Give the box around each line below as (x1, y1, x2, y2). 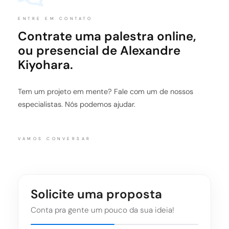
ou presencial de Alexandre (18, 42, 180, 59)
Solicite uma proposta (31, 186, 162, 202)
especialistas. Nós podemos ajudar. (18, 100, 135, 109)
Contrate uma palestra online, (18, 28, 196, 44)
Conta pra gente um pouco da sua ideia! (31, 205, 174, 216)
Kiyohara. (18, 57, 73, 73)
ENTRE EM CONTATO (18, 16, 93, 21)
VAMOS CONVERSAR (18, 136, 91, 142)
